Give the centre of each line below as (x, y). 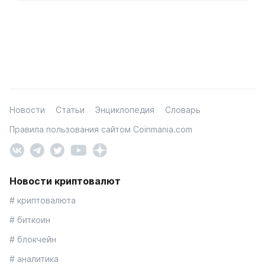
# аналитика (34, 258)
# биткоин (30, 219)
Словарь (183, 110)
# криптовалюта (43, 200)
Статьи (70, 110)
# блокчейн (33, 239)
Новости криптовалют (65, 181)
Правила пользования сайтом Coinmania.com (101, 130)
